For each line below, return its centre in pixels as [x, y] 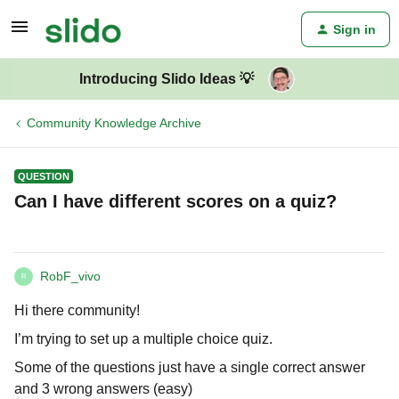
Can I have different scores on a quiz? [175, 201]
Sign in [354, 29]
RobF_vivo [70, 276]
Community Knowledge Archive [114, 123]
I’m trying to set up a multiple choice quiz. [143, 339]
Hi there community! [77, 310]
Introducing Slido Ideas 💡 [167, 79]
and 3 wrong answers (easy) [103, 389]
